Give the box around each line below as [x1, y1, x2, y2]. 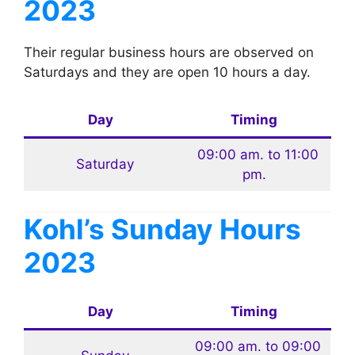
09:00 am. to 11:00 [189, 146, 319, 162]
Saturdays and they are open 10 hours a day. [24, 64, 311, 81]
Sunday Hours [105, 212, 301, 246]
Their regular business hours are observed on [24, 44, 314, 61]
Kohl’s [24, 212, 105, 246]
